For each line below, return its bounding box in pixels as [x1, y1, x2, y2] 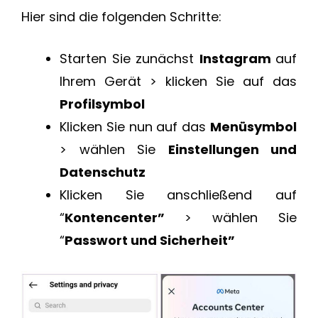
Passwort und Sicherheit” [65, 231, 235, 250]
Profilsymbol [60, 95, 145, 114]
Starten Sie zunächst [60, 50, 199, 68]
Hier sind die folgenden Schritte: [21, 8, 221, 26]
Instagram [199, 50, 275, 68]
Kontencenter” [65, 209, 185, 227]
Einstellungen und [168, 141, 297, 159]
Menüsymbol [210, 118, 297, 136]
